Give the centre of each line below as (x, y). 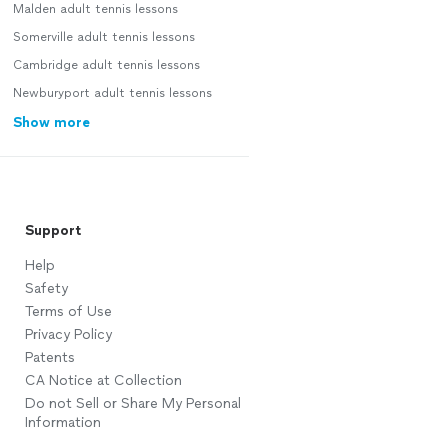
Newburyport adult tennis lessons (112, 93)
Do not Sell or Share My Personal (132, 403)
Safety (46, 288)
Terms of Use (68, 311)
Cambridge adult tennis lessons (106, 65)
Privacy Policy (68, 334)
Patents (49, 357)
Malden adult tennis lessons (95, 9)
